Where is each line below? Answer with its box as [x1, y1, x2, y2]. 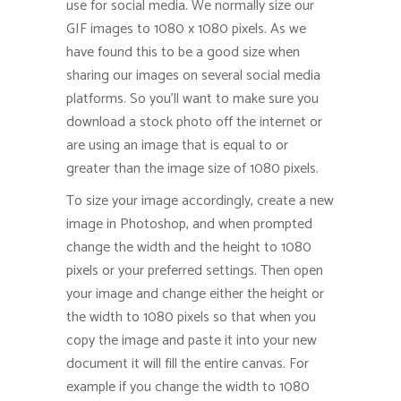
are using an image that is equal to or [66, 132, 288, 158]
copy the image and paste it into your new [66, 328, 317, 353]
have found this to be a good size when [66, 39, 300, 64]
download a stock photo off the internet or [66, 109, 322, 134]
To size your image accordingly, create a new [66, 188, 334, 213]
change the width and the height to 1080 [66, 235, 311, 260]
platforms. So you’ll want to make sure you [66, 86, 319, 111]
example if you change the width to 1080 [66, 374, 310, 399]
